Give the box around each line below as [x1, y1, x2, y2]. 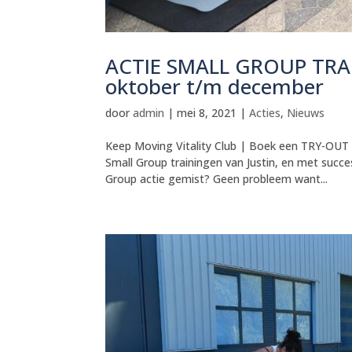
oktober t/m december [105, 71, 324, 101]
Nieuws [287, 104, 325, 120]
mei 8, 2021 [177, 104, 237, 120]
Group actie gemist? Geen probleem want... [105, 170, 328, 186]
